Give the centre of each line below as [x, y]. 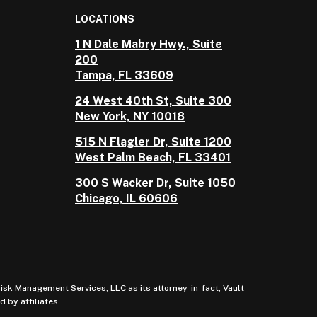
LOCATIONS [105, 19]
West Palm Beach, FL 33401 [153, 157]
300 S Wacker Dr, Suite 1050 [155, 183]
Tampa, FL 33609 [124, 75]
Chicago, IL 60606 [126, 198]
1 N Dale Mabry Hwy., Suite [149, 44]
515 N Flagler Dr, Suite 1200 [153, 142]
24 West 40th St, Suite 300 [153, 101]
